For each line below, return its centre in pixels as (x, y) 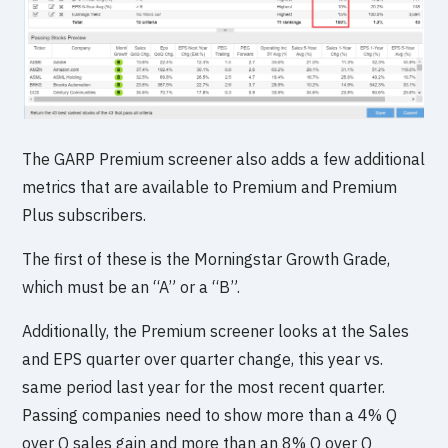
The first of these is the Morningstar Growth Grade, (206, 259)
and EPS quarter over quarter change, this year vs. (203, 359)
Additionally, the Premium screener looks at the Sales (216, 331)
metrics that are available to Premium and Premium (210, 187)
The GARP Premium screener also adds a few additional (224, 159)
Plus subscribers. (84, 215)
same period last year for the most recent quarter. (204, 387)
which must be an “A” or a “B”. (131, 287)
